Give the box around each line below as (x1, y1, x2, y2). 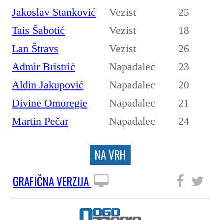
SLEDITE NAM (114, 172, 171, 190)
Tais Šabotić (12, 24, 65, 36)
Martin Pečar (12, 114, 68, 127)
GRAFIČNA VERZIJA (13, 172, 91, 190)
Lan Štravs (12, 42, 58, 55)
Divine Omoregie (12, 96, 87, 109)
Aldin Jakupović (12, 78, 83, 91)
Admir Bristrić (12, 60, 75, 73)
